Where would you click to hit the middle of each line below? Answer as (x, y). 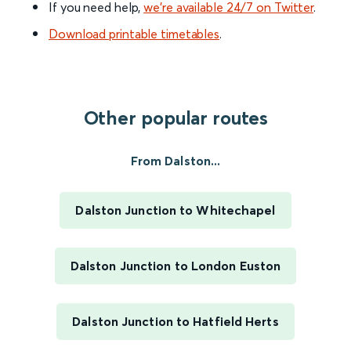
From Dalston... (175, 161)
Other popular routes (175, 118)
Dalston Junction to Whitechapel (175, 210)
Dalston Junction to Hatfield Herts (175, 322)
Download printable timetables (134, 34)
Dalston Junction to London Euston (175, 266)
